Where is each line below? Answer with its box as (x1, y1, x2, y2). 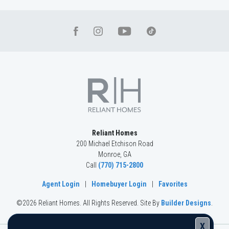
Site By (140, 198, 161, 207)
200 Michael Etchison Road (76, 139, 153, 148)
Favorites (158, 179, 188, 188)
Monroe (98, 150, 120, 158)
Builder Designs (161, 198, 211, 207)
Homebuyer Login (91, 179, 147, 188)
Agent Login (41, 179, 80, 188)
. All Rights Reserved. (80, 198, 140, 207)
